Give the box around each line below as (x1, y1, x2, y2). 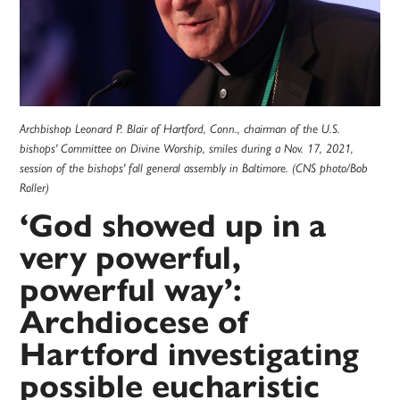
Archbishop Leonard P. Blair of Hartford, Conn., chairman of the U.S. (20, 121, 341, 137)
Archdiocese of (20, 302, 249, 343)
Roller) (20, 180, 50, 196)
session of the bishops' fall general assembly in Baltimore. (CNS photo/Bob (20, 161, 369, 176)
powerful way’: (20, 270, 243, 311)
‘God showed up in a (20, 205, 327, 246)
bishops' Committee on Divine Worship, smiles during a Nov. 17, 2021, (20, 141, 354, 156)
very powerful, (20, 237, 242, 279)
